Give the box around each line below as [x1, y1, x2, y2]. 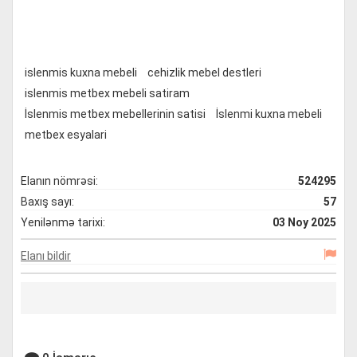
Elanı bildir [21, 249, 71, 262]
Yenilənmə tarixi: [21, 216, 105, 229]
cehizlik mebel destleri [147, 66, 261, 79]
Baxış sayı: [21, 195, 74, 208]
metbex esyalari [25, 128, 107, 141]
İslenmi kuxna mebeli [216, 108, 322, 120]
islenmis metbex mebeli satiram [25, 87, 190, 100]
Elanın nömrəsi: [21, 175, 98, 187]
